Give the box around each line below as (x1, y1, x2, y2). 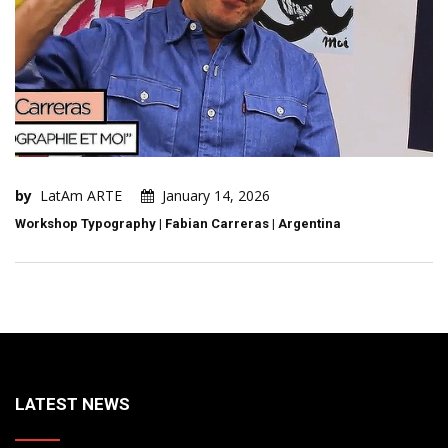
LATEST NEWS (15, 394, 130, 415)
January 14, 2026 (162, 186, 270, 206)
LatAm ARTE (40, 186, 122, 206)
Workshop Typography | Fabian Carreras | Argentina (15, 216, 341, 232)
